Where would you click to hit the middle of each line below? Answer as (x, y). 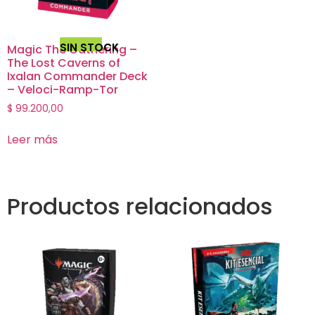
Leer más (32, 140)
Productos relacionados (140, 207)
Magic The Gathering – (72, 49)
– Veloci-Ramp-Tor (63, 89)
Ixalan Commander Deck (77, 76)
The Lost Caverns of (64, 63)
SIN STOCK (89, 47)
